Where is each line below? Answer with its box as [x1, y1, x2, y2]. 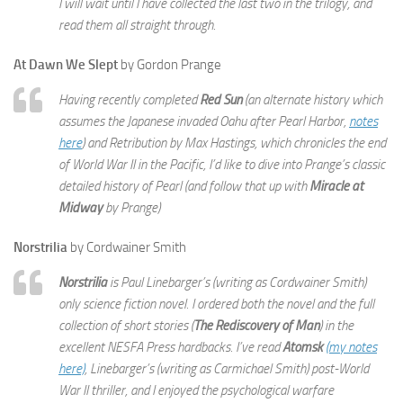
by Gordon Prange [118, 57, 221, 73]
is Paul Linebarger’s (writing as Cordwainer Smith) [107, 274, 366, 291]
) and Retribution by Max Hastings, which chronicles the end [82, 135, 386, 151]
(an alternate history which [242, 92, 382, 108]
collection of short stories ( [58, 318, 193, 334]
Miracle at [309, 178, 363, 194]
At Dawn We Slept [13, 57, 118, 73]
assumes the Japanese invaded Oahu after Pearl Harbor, [58, 113, 349, 130]
